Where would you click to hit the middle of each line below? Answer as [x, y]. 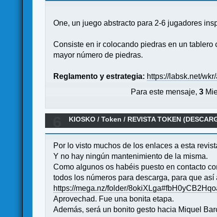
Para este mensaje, [165, 92]
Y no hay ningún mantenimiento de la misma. [131, 156]
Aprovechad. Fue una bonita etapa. [114, 199]
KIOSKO [82, 119]
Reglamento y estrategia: [99, 76]
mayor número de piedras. [98, 55]
